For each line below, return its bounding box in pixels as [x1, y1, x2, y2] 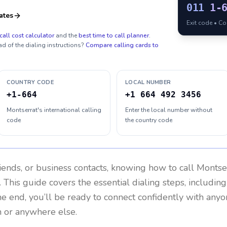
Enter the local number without [125, 106, 212, 114]
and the [56, 31, 77, 40]
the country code [125, 116, 172, 124]
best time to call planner [79, 31, 149, 40]
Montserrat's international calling [6, 106, 101, 114]
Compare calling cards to [86, 41, 159, 49]
